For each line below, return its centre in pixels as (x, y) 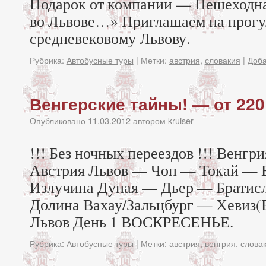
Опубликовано (57, 120)
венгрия (220, 243)
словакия (222, 60)
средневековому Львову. (110, 38)
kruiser (180, 120)
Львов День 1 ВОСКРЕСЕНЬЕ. (131, 221)
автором (149, 120)
